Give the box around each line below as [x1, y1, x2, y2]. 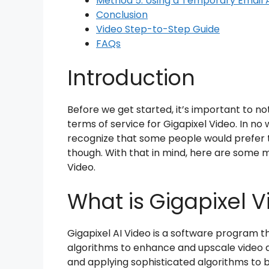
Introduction [67, 62, 195, 92]
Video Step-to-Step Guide [96, 22, 220, 36]
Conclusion [96, 7, 148, 22]
